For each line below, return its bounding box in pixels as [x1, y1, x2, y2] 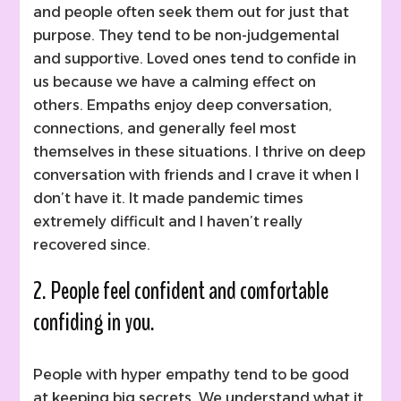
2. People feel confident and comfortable [33, 273, 329, 308]
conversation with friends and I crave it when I [33, 166, 360, 183]
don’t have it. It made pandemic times [33, 189, 304, 207]
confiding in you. [33, 304, 156, 339]
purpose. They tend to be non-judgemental [33, 26, 340, 44]
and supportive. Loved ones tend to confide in [33, 49, 357, 67]
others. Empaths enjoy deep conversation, [33, 96, 333, 114]
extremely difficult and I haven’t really [33, 212, 303, 230]
